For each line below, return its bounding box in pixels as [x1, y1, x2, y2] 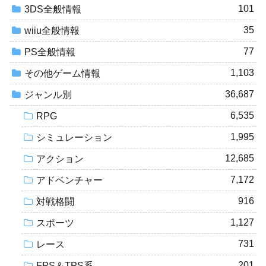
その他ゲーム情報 [24, 68, 100, 79]
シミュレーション [36, 132, 112, 143]
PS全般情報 [24, 47, 75, 58]
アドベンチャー [36, 175, 103, 186]
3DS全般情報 [24, 4, 81, 15]
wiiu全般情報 [24, 26, 80, 36]
